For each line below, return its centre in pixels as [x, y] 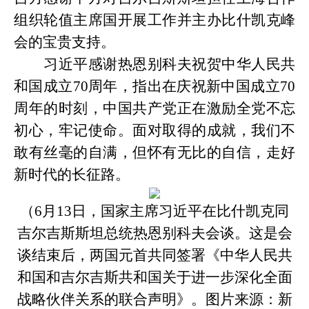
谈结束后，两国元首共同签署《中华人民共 [154, 255]
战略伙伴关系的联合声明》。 [111, 299]
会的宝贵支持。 [64, 42]
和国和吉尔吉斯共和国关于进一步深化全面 [154, 277]
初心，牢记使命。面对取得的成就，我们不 [154, 130]
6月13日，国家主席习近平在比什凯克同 [162, 211]
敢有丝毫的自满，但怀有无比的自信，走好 [154, 152]
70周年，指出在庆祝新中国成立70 [184, 86]
